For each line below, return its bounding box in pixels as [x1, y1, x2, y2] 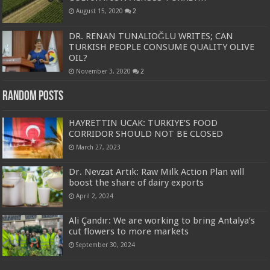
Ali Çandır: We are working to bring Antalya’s [69, 215, 256, 226]
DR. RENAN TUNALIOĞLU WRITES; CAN [69, 30, 234, 42]
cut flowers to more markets [69, 225, 189, 237]
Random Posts [2, 89, 64, 104]
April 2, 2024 [76, 192, 114, 199]
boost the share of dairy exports [69, 177, 204, 188]
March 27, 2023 [76, 143, 121, 151]
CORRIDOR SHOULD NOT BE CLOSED [69, 128, 224, 139]
